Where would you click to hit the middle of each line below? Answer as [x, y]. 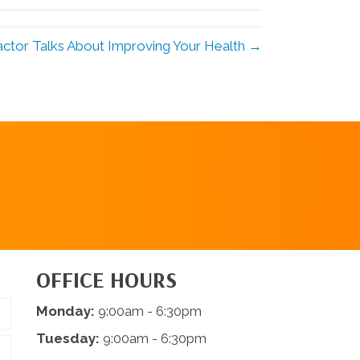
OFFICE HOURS [106, 280]
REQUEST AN [94, 145]
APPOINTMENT [94, 163]
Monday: [65, 311]
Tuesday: [67, 339]
